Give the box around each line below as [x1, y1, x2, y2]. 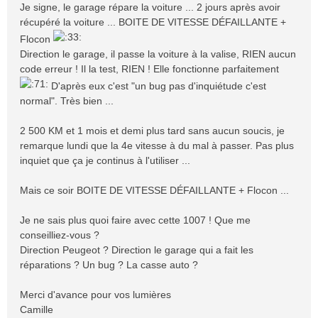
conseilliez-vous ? [20, 229, 99, 241]
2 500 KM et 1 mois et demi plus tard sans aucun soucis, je [20, 125, 285, 136]
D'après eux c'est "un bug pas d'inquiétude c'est [48, 80, 266, 92]
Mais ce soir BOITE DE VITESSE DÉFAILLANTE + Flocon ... [20, 185, 289, 196]
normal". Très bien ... [20, 95, 114, 106]
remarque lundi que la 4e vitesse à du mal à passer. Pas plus [20, 140, 294, 151]
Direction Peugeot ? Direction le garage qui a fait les [20, 244, 253, 256]
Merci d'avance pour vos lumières [20, 289, 171, 300]
